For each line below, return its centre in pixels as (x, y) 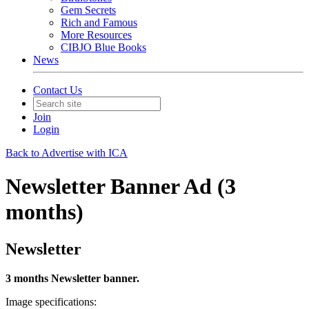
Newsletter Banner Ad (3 (121, 187)
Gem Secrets (88, 10)
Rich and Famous (99, 22)
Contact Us (58, 90)
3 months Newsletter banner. (72, 278)
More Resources (96, 35)
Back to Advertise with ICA (67, 153)
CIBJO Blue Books (103, 47)
